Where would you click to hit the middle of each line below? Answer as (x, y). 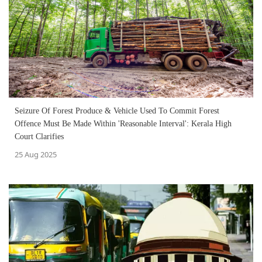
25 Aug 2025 (36, 154)
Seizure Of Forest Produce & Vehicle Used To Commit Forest (117, 111)
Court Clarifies (39, 136)
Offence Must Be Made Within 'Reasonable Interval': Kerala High (123, 123)
